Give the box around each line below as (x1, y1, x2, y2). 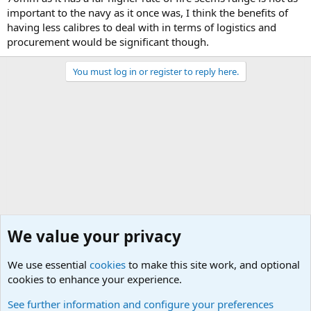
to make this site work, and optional (126, 258, 300, 271)
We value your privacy (8, 226, 181, 247)
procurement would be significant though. (7, 34, 209, 49)
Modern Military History (21, 288, 112, 299)
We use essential (8, 258, 90, 271)
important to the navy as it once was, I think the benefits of (7, 5, 288, 19)
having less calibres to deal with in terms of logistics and (7, 19, 276, 34)
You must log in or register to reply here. (72, 65, 239, 78)
